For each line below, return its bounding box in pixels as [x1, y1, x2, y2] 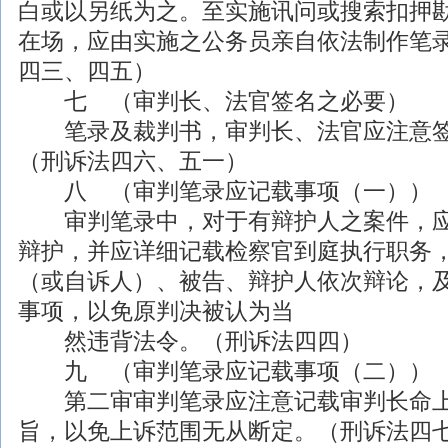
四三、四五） [17, 58, 156, 84]
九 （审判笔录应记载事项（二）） [17, 358, 432, 384]
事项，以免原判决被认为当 [17, 298, 294, 324]
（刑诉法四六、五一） [17, 148, 248, 174]
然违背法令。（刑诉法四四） [17, 328, 363, 354]
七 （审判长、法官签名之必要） [17, 88, 409, 114]
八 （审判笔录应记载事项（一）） [17, 178, 432, 204]
